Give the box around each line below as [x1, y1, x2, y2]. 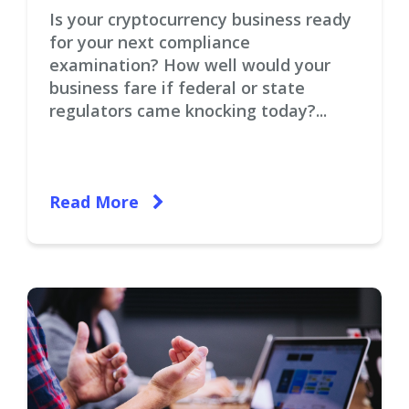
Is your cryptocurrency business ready [49, 8, 351, 30]
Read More [49, 191, 143, 213]
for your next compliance [49, 31, 250, 53]
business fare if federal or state [49, 77, 305, 99]
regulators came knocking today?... [49, 100, 327, 121]
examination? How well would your [49, 54, 330, 76]
